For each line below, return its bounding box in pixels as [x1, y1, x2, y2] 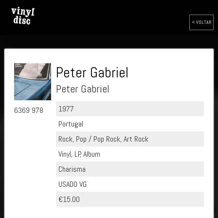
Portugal [58, 119, 83, 129]
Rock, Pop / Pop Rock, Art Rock [58, 134, 148, 144]
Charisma [58, 164, 86, 174]
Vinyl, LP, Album [58, 149, 100, 159]
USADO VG [58, 179, 87, 189]
